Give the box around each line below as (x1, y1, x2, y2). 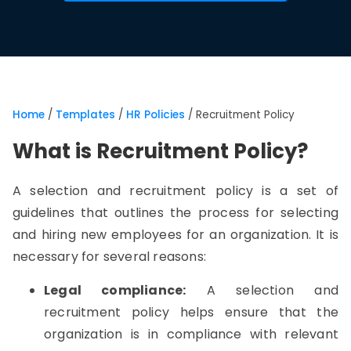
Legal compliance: (44, 281, 186, 299)
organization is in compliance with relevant (44, 325, 338, 343)
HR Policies (126, 107, 185, 122)
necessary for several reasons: (13, 248, 206, 266)
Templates (56, 107, 115, 122)
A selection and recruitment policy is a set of (13, 182, 338, 200)
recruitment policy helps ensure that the (44, 303, 338, 321)
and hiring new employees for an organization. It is (13, 226, 338, 244)
